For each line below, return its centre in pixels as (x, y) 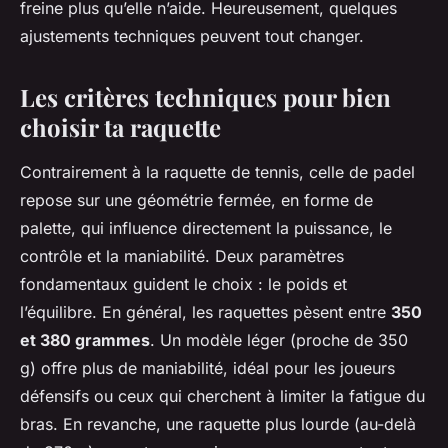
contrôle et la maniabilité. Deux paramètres (182, 256)
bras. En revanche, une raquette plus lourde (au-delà (218, 424)
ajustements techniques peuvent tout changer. (192, 36)
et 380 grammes (85, 340)
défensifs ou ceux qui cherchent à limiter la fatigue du (222, 396)
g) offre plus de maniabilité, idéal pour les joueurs (207, 368)
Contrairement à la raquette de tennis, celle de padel (217, 172)
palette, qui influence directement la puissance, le (206, 228)
